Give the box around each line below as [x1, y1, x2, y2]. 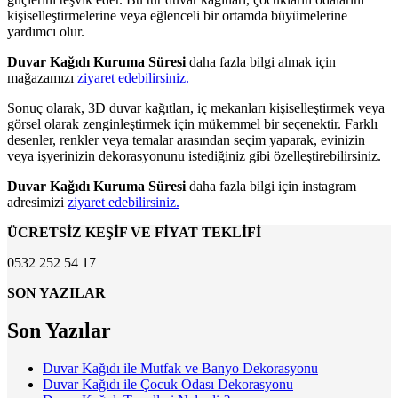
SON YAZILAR [7, 284, 106, 300]
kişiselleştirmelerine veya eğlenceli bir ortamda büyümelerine [7, 7, 347, 23]
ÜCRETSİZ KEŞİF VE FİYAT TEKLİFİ [7, 224, 261, 240]
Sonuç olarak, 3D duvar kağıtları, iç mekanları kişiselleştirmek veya [7, 99, 385, 115]
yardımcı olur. [7, 23, 84, 39]
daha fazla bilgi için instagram [189, 178, 356, 194]
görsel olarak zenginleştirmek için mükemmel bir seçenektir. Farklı [7, 115, 378, 131]
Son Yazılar [7, 318, 111, 342]
